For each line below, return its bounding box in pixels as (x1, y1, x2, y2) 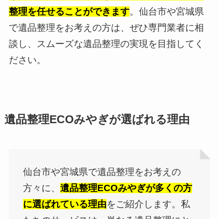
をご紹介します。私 (107, 198, 191, 209)
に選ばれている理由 (23, 198, 107, 209)
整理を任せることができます (8, 6, 130, 17)
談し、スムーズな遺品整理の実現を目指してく (8, 38, 204, 49)
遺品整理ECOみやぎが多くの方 (60, 182, 193, 193)
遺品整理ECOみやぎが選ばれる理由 (4, 113, 190, 126)
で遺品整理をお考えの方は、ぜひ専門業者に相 (8, 22, 204, 33)
